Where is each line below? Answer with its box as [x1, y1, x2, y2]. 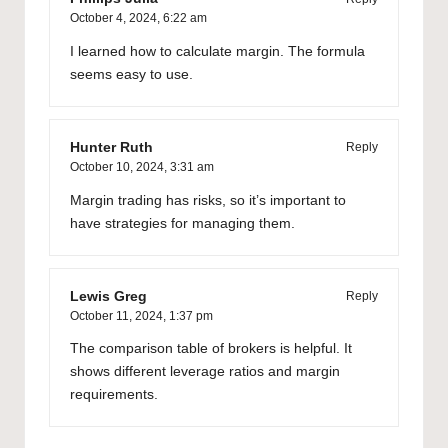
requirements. [70, 387, 158, 403]
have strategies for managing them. [70, 215, 295, 231]
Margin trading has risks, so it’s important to [70, 192, 346, 208]
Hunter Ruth [70, 139, 153, 155]
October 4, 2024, [70, 11, 163, 25]
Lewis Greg [70, 288, 147, 304]
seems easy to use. [70, 66, 193, 82]
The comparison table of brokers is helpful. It [70, 341, 352, 357]
